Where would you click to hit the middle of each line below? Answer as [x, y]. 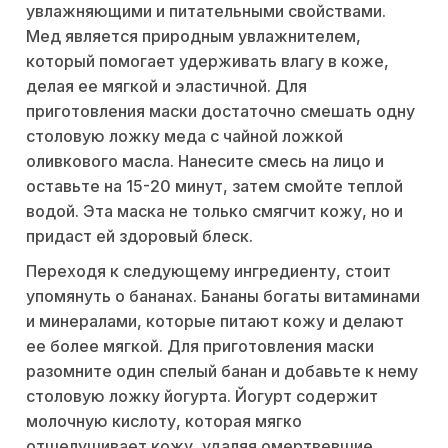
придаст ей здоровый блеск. [139, 236]
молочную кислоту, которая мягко [164, 421]
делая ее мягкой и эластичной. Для [166, 86]
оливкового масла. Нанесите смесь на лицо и [205, 161]
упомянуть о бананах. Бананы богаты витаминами [223, 296]
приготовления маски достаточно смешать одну [220, 111]
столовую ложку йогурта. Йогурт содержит [202, 396]
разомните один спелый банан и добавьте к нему [222, 371]
